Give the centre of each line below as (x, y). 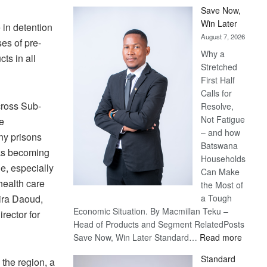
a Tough (217, 198)
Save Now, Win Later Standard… (137, 237)
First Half (218, 80)
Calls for (217, 93)
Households (223, 159)
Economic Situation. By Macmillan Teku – (151, 211)
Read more (221, 237)
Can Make (221, 172)
